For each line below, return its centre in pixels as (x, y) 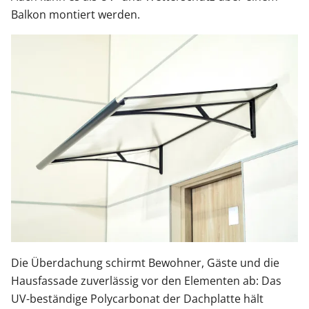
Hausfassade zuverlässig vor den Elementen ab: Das (146, 280)
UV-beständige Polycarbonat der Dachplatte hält (137, 298)
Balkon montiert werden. (76, 15)
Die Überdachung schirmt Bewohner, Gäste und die (145, 262)
